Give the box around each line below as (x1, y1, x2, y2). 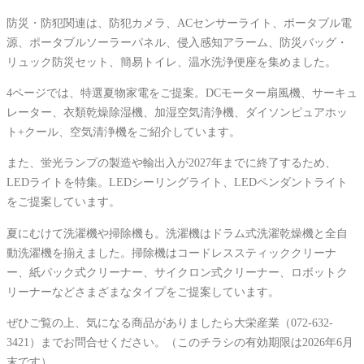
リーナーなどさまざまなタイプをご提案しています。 (6, 284, 279, 298)
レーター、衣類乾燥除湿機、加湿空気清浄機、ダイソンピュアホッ (6, 106, 348, 119)
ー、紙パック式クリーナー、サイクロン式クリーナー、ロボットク (6, 265, 348, 279)
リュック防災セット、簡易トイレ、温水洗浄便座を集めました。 (6, 54, 336, 68)
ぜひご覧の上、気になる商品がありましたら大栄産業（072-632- (6, 315, 333, 329)
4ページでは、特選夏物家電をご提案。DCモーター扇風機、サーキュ (6, 86, 357, 100)
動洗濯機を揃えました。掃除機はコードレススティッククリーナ (6, 245, 336, 259)
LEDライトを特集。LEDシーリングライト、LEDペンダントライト (6, 175, 348, 189)
